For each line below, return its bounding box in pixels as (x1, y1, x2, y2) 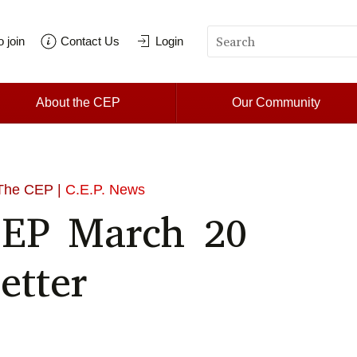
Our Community (232, 96, 321, 110)
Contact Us (61, 34, 120, 49)
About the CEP (35, 96, 120, 110)
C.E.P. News (65, 182, 146, 198)
